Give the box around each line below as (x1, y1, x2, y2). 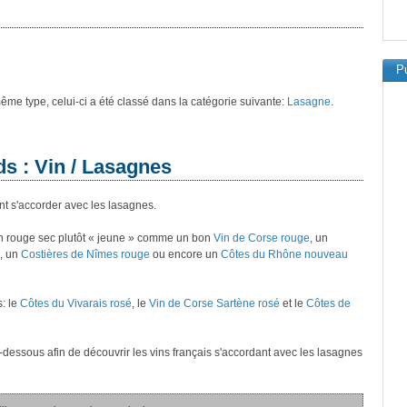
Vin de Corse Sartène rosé (149, 297, 280, 310)
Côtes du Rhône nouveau (221, 248, 348, 261)
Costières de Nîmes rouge (21, 248, 150, 261)
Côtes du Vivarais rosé (20, 297, 132, 310)
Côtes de (306, 297, 351, 310)
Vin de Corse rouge (213, 232, 310, 244)
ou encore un (150, 248, 221, 261)
